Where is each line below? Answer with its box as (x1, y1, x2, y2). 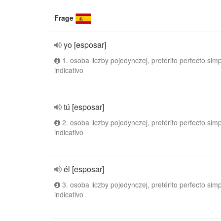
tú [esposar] (64, 101, 104, 112)
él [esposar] (64, 163, 104, 175)
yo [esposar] (64, 39, 106, 50)
